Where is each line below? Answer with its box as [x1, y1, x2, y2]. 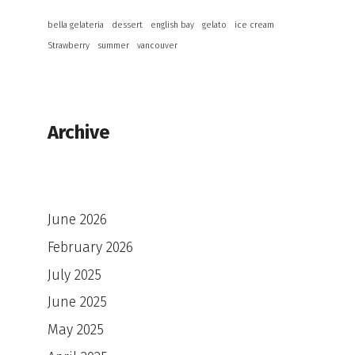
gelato [202, 19, 227, 30]
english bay [151, 19, 194, 30]
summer [97, 40, 129, 51]
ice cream [235, 19, 274, 30]
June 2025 [48, 294, 107, 311]
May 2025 [48, 322, 104, 339]
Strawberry [48, 40, 90, 51]
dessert [112, 19, 143, 30]
